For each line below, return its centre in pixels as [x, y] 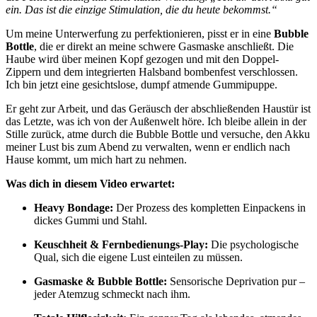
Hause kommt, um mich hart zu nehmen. [96, 160]
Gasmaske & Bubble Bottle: [100, 282]
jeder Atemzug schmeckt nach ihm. [112, 294]
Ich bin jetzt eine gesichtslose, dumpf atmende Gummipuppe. [142, 85]
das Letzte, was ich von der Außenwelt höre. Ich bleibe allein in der [156, 122]
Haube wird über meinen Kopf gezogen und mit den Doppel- [142, 59]
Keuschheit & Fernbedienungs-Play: [121, 245]
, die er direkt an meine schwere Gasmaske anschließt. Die [164, 47]
